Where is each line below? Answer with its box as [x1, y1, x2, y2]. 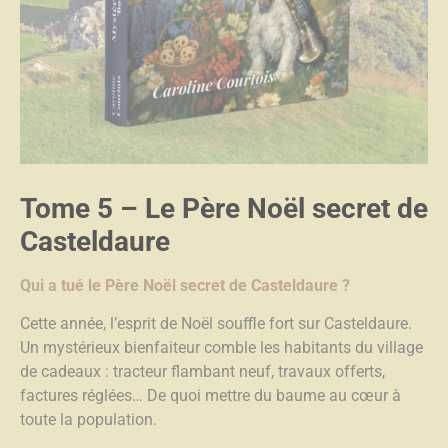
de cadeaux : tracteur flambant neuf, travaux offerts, [20, 362, 385, 382]
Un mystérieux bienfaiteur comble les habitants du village [20, 338, 423, 358]
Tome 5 [20, 191, 113, 225]
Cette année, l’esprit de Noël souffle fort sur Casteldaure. [20, 314, 412, 334]
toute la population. [20, 410, 157, 430]
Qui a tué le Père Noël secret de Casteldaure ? [20, 275, 350, 295]
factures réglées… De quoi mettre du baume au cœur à [20, 386, 401, 406]
